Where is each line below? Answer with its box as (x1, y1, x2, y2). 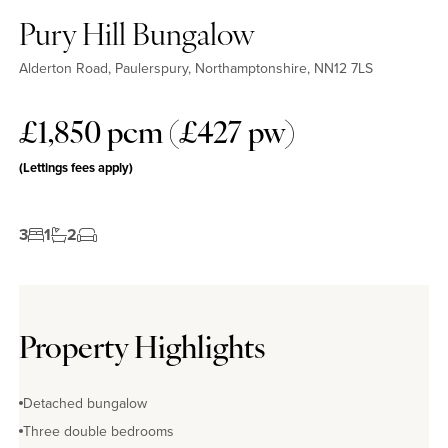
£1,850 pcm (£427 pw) (19, 119, 295, 151)
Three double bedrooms (23, 421, 174, 443)
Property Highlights (19, 335, 265, 367)
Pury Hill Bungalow (19, 21, 255, 53)
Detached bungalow (23, 393, 147, 415)
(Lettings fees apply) (19, 158, 133, 178)
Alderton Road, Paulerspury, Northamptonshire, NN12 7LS (19, 57, 373, 79)
